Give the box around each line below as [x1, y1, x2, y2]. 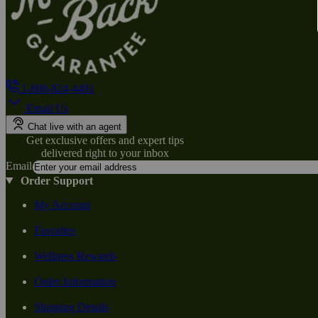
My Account [34, 198, 90, 211]
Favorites [34, 224, 75, 236]
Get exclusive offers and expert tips [26, 133, 184, 146]
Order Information [34, 275, 116, 287]
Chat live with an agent [28, 121, 121, 132]
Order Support [20, 174, 93, 187]
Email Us [26, 102, 68, 114]
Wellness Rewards [34, 249, 116, 262]
